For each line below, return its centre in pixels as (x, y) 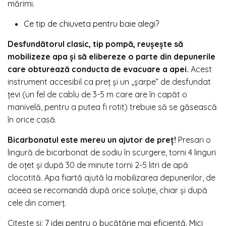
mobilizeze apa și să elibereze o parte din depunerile (111, 56)
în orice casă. (32, 119)
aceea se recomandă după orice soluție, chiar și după (107, 190)
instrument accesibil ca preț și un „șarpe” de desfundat (109, 81)
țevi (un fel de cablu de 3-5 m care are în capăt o (97, 94)
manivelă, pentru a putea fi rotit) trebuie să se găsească (112, 107)
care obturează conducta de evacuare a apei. (98, 69)
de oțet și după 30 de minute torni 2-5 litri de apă (98, 165)
